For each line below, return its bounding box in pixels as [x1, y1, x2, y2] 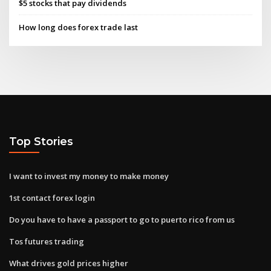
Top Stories [9, 135, 73, 148]
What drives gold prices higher [9, 257, 128, 269]
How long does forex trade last [19, 21, 139, 33]
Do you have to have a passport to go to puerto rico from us [9, 214, 235, 225]
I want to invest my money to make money [9, 170, 169, 181]
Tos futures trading [9, 235, 84, 247]
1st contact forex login [9, 192, 95, 203]
